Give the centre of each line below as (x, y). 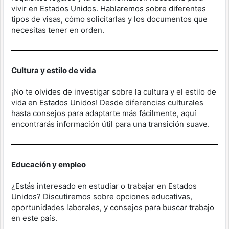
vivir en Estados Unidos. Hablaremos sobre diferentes (109, 8)
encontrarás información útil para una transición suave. (110, 124)
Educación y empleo (49, 164)
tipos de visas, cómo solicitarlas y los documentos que (109, 19)
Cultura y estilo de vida (54, 70)
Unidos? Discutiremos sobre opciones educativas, (102, 197)
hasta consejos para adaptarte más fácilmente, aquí (104, 113)
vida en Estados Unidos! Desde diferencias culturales (107, 102)
